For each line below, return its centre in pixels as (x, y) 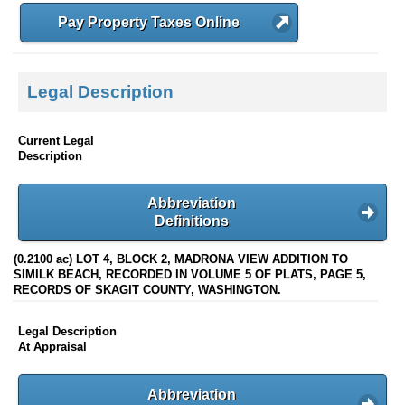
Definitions (192, 221)
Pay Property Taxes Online (148, 22)
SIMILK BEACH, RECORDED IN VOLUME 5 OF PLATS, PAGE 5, (190, 275)
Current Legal (56, 140)
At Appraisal (52, 347)
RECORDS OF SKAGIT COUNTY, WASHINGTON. (147, 290)
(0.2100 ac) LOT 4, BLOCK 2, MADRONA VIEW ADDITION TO (181, 259)
